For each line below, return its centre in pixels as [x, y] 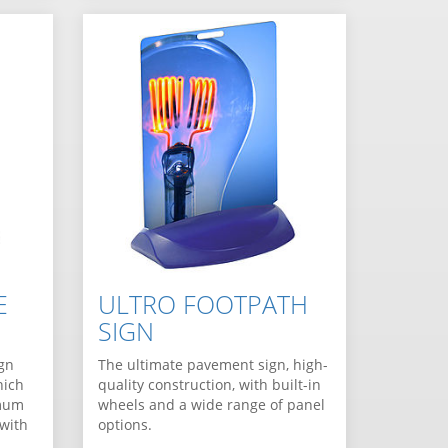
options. [125, 425]
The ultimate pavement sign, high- [213, 365]
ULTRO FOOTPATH [203, 304]
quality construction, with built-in [210, 385]
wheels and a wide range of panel [212, 405]
